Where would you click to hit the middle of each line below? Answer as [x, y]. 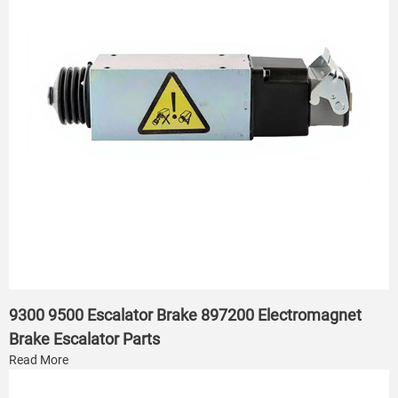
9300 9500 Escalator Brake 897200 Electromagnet [185, 314]
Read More [39, 359]
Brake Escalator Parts [84, 338]
